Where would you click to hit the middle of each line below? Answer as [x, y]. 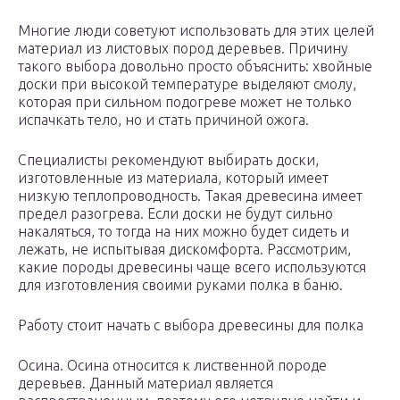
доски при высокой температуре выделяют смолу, [187, 84]
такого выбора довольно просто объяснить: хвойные [195, 67]
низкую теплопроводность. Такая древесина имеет [190, 196]
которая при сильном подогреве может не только [185, 102]
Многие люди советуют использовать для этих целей [196, 31]
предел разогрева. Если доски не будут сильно [175, 214]
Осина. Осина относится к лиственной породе [172, 366]
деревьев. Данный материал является [146, 383]
